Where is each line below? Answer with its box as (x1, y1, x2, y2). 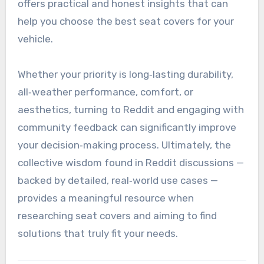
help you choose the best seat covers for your (17, 15, 234, 28)
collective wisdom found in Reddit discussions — (17, 157, 244, 169)
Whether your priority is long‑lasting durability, (17, 68, 233, 81)
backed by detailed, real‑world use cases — (17, 174, 218, 187)
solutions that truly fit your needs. (17, 227, 178, 240)
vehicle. (17, 33, 53, 45)
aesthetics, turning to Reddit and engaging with (17, 104, 244, 116)
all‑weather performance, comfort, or (17, 86, 193, 98)
